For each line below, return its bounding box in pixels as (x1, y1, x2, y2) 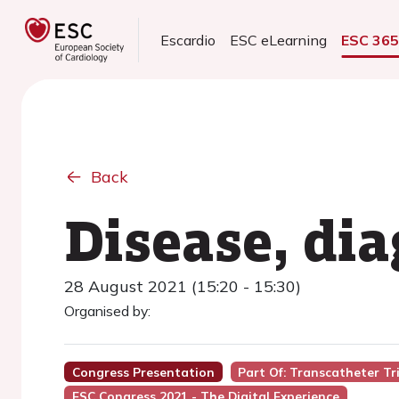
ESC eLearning (230, 31, 328, 49)
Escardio (160, 31, 216, 49)
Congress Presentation (71, 364, 215, 379)
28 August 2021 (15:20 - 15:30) (64, 276, 301, 297)
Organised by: (64, 302, 151, 320)
